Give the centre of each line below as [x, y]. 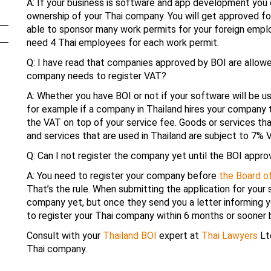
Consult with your [65, 236]
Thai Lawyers [230, 236]
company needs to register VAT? [96, 76]
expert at [179, 236]
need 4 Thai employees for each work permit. [123, 43]
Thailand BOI [130, 236]
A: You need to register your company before [122, 176]
